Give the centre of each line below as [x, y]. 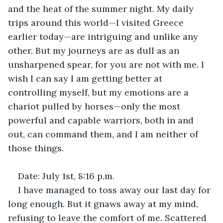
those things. [36, 148]
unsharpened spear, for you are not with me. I [107, 64]
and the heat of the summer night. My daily [102, 8]
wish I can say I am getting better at [86, 78]
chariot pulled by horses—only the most [95, 106]
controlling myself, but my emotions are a [100, 92]
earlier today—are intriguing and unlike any [104, 36]
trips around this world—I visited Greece [97, 22]
